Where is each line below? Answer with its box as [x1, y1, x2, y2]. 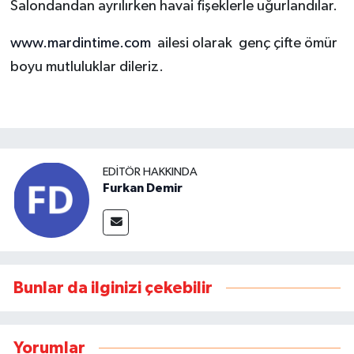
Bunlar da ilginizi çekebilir [13, 279, 213, 296]
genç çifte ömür [238, 35, 337, 51]
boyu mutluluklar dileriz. [9, 58, 164, 74]
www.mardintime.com [9, 35, 151, 51]
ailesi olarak [156, 35, 235, 51]
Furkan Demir [103, 182, 183, 195]
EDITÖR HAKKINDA [103, 166, 198, 179]
